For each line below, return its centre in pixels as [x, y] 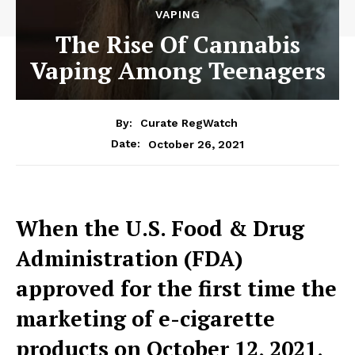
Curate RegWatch [189, 123]
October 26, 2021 [196, 144]
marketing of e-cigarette [145, 319]
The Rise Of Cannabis [177, 44]
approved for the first [132, 289]
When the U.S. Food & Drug [160, 229]
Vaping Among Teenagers [177, 70]
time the [292, 289]
